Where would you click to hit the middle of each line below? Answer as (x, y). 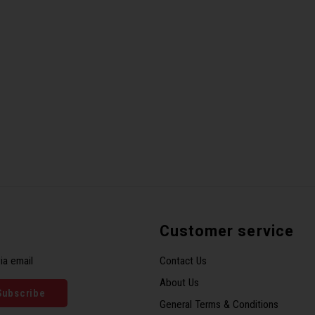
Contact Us (183, 261)
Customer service (226, 231)
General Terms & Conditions (219, 304)
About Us (179, 283)
